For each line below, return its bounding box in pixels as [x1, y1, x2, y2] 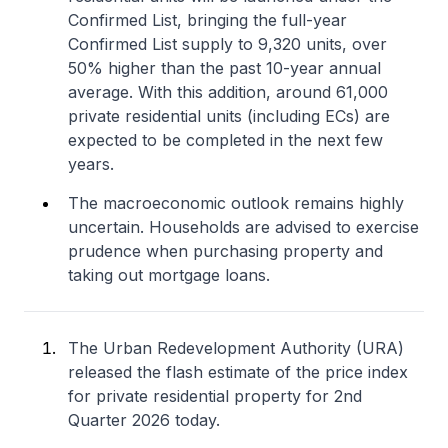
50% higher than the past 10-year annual [68, 58, 381, 78]
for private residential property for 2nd [68, 386, 362, 406]
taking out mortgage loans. [68, 265, 270, 285]
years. [68, 154, 114, 174]
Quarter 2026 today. [68, 410, 220, 430]
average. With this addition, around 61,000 [68, 82, 388, 102]
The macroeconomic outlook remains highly [68, 193, 404, 213]
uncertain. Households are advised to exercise [68, 217, 419, 237]
